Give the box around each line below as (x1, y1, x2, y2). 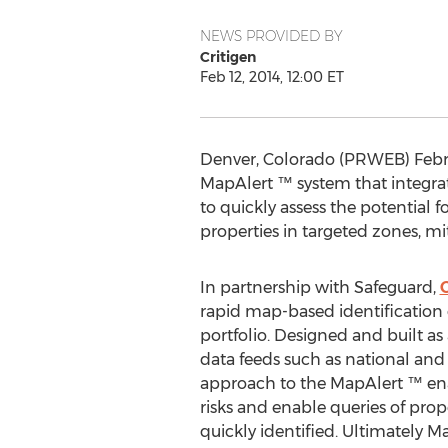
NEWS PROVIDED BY (199, 27, 343, 45)
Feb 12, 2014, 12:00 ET (199, 68, 344, 86)
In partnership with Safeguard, (199, 278, 440, 297)
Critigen (199, 48, 256, 66)
